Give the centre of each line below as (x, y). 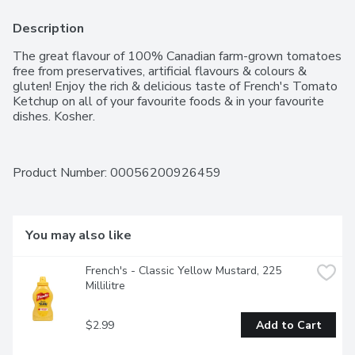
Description (48, 29)
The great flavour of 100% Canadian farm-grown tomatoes (177, 57)
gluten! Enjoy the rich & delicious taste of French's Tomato (175, 87)
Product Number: (61, 173)
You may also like (78, 236)
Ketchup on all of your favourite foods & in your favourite (168, 102)
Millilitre (105, 286)
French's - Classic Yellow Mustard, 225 (183, 271)
